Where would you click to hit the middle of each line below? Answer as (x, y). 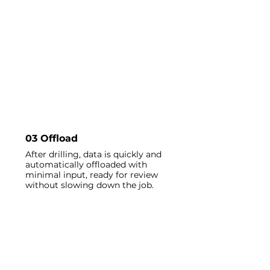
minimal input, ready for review (92, 175)
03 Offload (52, 138)
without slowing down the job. (89, 185)
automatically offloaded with (86, 165)
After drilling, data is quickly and (93, 154)
